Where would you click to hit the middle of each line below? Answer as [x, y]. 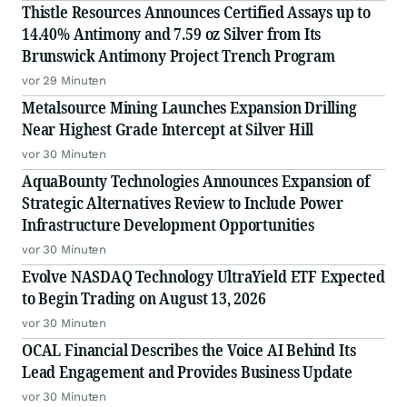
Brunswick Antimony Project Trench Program [179, 56]
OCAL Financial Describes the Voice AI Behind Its [189, 350]
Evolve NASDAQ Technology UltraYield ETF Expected [203, 277]
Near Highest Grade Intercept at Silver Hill [168, 129]
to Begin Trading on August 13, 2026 [144, 298]
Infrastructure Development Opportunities [168, 225]
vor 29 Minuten [65, 81]
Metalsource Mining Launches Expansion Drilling [189, 108]
